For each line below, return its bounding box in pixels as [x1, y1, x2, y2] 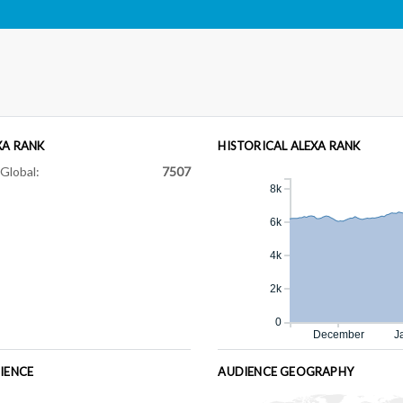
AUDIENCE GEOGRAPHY [218, 363, 354, 379]
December [313, 327, 365, 341]
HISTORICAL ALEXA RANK [218, 138, 361, 153]
